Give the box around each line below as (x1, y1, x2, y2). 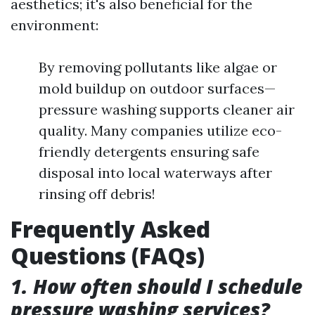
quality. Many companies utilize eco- (39, 122, 282, 140)
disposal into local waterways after (39, 164, 272, 182)
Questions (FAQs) (11, 240, 205, 271)
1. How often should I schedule (11, 273, 302, 300)
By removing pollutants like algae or (39, 58, 277, 77)
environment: (11, 16, 98, 34)
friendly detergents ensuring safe (39, 143, 259, 161)
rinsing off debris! (39, 185, 155, 203)
